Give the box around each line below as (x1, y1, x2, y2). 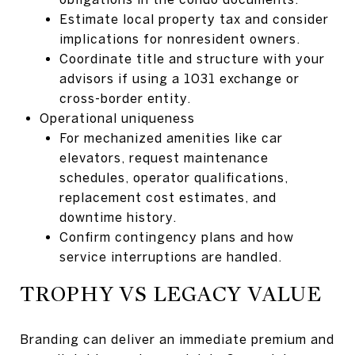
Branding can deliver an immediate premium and (20, 331, 334, 346)
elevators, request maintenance (59, 150, 269, 165)
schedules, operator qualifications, (59, 170, 288, 185)
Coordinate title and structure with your (59, 51, 325, 66)
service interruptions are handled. (59, 249, 282, 264)
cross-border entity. (59, 90, 191, 105)
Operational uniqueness (39, 110, 195, 125)
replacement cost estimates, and (59, 189, 277, 204)
